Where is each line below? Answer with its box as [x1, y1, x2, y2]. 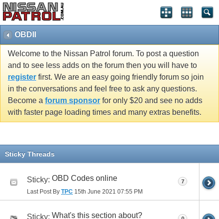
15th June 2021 [73, 188, 117, 195]
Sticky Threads [5, 150, 55, 158]
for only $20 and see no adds [100, 96, 202, 105]
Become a [8, 96, 45, 105]
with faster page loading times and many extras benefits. [8, 108, 201, 117]
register [8, 73, 36, 82]
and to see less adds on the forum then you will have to [8, 61, 197, 70]
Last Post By [27, 188, 61, 195]
